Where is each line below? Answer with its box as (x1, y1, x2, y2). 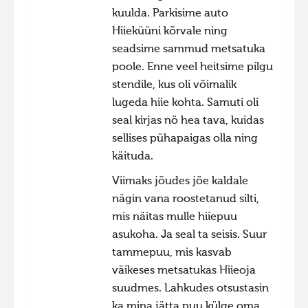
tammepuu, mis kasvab (111, 247, 232, 259)
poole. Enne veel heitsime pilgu (111, 62, 273, 74)
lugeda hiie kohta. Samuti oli (111, 98, 258, 109)
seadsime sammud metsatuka (111, 44, 265, 56)
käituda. (111, 151, 153, 163)
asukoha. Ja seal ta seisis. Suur (111, 230, 267, 241)
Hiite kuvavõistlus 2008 (43, 43, 150, 52)
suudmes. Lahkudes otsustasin (111, 283, 269, 295)
